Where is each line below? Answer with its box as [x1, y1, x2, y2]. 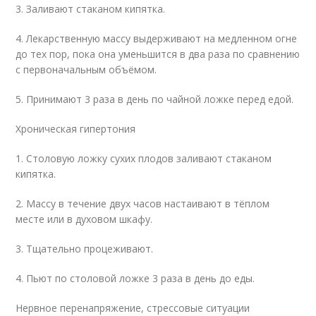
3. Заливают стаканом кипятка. [16, 2, 166, 16]
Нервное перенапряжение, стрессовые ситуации [16, 301, 250, 315]
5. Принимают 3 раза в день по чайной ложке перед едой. [16, 92, 294, 106]
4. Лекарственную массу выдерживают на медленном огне [16, 32, 298, 45]
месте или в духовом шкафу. [16, 212, 153, 226]
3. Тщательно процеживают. [16, 242, 154, 255]
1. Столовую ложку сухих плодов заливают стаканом [16, 152, 272, 165]
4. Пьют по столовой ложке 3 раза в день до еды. [16, 272, 255, 285]
